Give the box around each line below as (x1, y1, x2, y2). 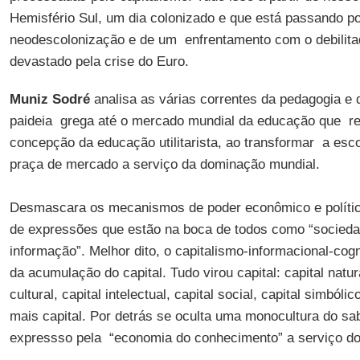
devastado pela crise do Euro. (9, 54, 189, 69)
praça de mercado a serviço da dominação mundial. (9, 157, 320, 172)
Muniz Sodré (9, 92, 94, 107)
